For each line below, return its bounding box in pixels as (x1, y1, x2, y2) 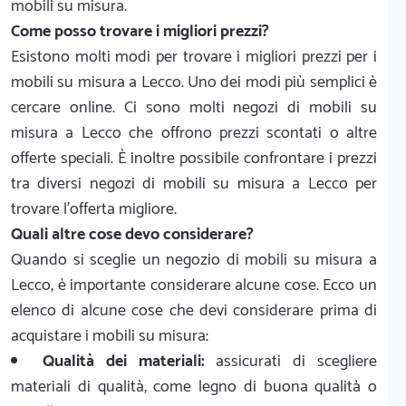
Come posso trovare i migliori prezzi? (11, 18, 269, 46)
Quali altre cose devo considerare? (11, 221, 254, 249)
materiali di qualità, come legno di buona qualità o (11, 373, 377, 401)
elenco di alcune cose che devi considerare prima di (11, 297, 377, 325)
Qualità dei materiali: (42, 348, 205, 376)
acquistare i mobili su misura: (11, 323, 208, 351)
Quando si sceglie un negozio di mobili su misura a (11, 246, 377, 275)
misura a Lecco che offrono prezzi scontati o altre (11, 120, 377, 148)
